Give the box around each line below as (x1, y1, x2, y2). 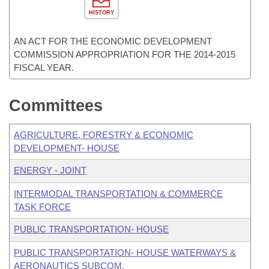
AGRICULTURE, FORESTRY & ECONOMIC (14, 130, 193, 140)
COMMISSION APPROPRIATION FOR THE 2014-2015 (14, 49, 235, 59)
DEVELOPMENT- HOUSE (14, 143, 119, 153)
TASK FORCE (14, 202, 71, 212)
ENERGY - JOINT (14, 165, 86, 175)
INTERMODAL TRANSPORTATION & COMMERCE (14, 189, 223, 199)
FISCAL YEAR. (14, 62, 74, 73)
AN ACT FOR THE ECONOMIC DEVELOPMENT (14, 36, 212, 46)
